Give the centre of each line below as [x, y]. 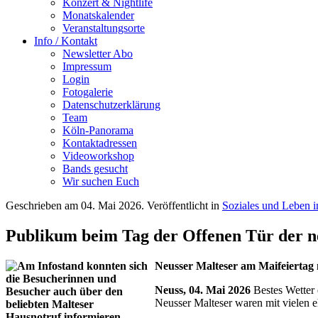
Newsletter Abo [98, 54]
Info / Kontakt [66, 41]
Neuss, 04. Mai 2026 [204, 290]
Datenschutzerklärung [111, 105]
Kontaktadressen [100, 143]
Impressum [87, 66]
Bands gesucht [95, 169]
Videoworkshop [98, 156]
